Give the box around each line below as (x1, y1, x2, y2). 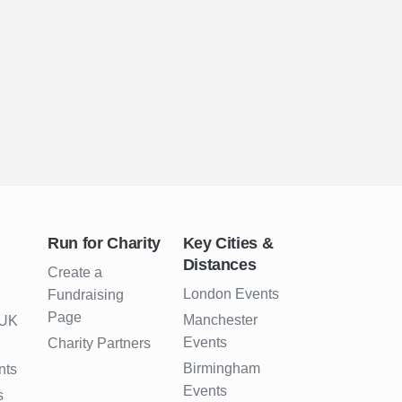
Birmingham (182, 361, 260, 377)
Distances (182, 256, 257, 275)
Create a (48, 265, 103, 281)
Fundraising (48, 287, 125, 303)
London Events (182, 286, 279, 302)
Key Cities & (182, 234, 274, 253)
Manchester (182, 312, 258, 328)
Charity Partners (48, 336, 152, 352)
